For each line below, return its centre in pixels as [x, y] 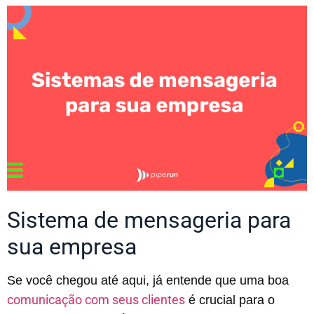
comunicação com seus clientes [96, 299]
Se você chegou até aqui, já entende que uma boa [148, 280]
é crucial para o [230, 300]
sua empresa [72, 246]
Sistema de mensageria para [149, 220]
